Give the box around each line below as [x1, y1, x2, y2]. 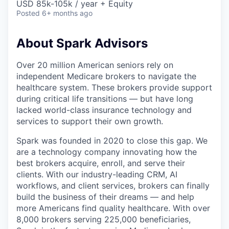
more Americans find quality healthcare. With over [16, 202, 210, 213]
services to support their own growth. [16, 116, 163, 126]
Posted [16, 9, 40, 18]
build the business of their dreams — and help [16, 191, 194, 202]
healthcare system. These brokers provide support [16, 82, 212, 93]
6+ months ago [42, 9, 93, 18]
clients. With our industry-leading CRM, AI [16, 169, 177, 179]
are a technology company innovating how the [16, 146, 197, 157]
